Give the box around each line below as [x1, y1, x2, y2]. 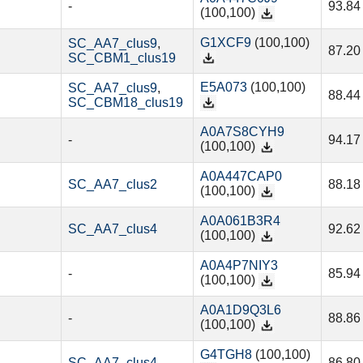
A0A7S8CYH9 [199, 125, 284, 139]
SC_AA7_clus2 [67, 177, 157, 192]
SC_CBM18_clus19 [67, 96, 183, 110]
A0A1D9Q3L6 [199, 303, 281, 318]
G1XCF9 [199, 36, 251, 50]
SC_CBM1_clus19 [67, 51, 176, 66]
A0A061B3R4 [199, 214, 280, 228]
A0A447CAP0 [199, 169, 282, 184]
